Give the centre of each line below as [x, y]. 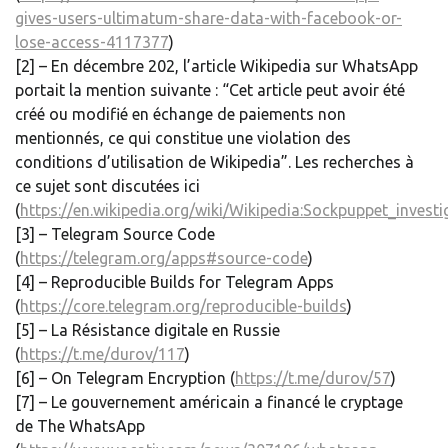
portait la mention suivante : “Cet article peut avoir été [210, 90]
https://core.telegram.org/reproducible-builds [183, 306]
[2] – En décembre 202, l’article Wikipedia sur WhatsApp [216, 66]
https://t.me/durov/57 [313, 378]
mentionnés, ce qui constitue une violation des [183, 138]
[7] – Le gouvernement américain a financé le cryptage [209, 402]
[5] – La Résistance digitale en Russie [147, 330]
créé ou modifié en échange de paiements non [180, 114]
